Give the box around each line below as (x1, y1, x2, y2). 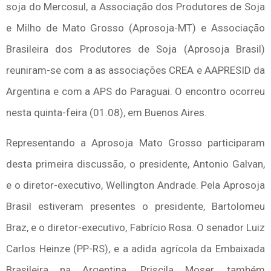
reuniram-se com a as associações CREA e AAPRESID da (6, 64, 265, 77)
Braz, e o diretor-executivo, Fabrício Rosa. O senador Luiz (6, 221, 265, 233)
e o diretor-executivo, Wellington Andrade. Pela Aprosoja (6, 178, 265, 191)
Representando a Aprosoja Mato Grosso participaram (6, 136, 265, 149)
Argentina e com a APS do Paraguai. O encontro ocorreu (6, 85, 265, 98)
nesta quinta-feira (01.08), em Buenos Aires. (6, 106, 207, 119)
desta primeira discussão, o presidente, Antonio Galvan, (6, 157, 265, 170)
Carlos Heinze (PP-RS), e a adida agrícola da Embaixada (6, 242, 265, 255)
